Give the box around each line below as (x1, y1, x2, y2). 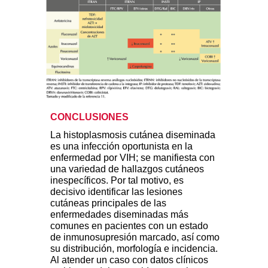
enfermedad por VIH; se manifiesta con (50, 153, 215, 163)
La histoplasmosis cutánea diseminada (50, 130, 215, 141)
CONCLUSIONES (50, 112, 129, 123)
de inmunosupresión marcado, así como (50, 232, 220, 243)
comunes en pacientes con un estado (50, 221, 208, 232)
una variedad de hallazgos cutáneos (50, 164, 204, 175)
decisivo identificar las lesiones (50, 187, 182, 197)
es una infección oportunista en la (50, 141, 193, 152)
